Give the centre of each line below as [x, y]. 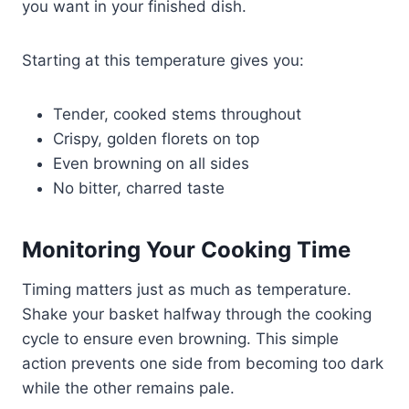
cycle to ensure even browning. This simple [180, 338]
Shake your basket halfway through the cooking [197, 314]
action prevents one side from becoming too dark [203, 363]
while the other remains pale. [128, 388]
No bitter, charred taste [139, 188]
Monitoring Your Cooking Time [186, 249]
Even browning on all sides [151, 163]
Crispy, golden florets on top [156, 138]
